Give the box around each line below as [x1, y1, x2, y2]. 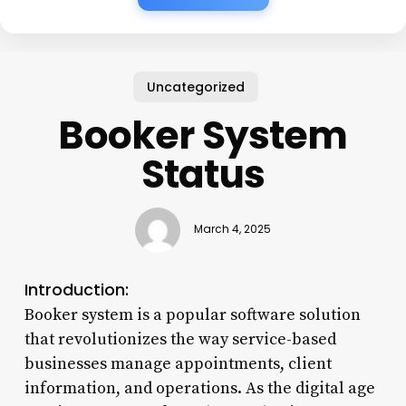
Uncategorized [147, 77, 246, 96]
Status [141, 147, 265, 201]
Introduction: [24, 277, 129, 301]
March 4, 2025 [193, 222, 271, 237]
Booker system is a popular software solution [24, 304, 361, 325]
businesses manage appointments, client [24, 353, 332, 374]
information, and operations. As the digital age [24, 377, 375, 399]
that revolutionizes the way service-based [24, 328, 336, 350]
